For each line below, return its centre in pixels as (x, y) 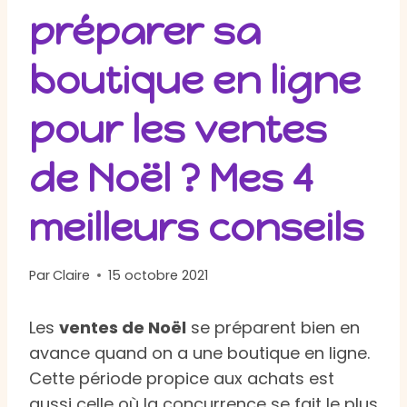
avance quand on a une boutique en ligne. (199, 352)
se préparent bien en (273, 327)
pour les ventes (178, 129)
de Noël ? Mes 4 (171, 178)
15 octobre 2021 (159, 275)
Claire (72, 275)
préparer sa (145, 31)
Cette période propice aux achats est (182, 378)
